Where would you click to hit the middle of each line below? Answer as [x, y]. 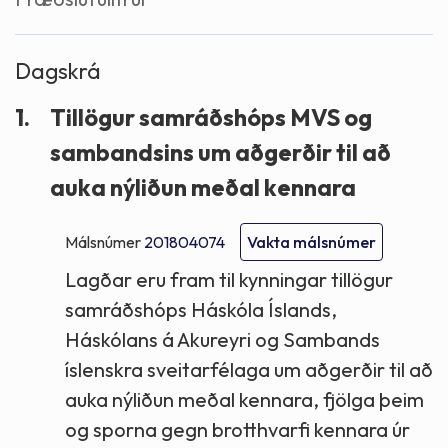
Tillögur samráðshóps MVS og [211, 117]
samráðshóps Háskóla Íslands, [201, 309]
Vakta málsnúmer [311, 241]
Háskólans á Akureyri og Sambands [222, 339]
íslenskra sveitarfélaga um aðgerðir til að [249, 369]
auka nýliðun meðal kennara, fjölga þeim [244, 399]
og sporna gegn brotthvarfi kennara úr [237, 429]
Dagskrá [58, 71]
